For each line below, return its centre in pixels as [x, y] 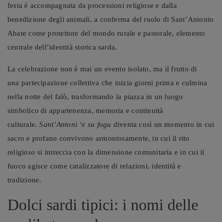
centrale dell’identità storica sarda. [62, 47]
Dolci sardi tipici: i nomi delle [103, 204]
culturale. [24, 124]
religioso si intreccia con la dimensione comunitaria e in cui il [106, 152]
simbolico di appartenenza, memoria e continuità [85, 110]
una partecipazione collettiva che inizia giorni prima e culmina [108, 83]
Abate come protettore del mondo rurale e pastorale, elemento [107, 33]
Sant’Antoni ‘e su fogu [75, 124]
